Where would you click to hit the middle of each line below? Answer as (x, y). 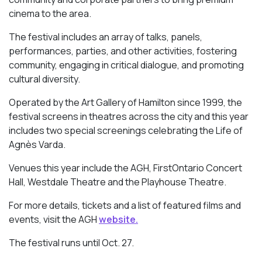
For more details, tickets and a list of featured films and (125, 205)
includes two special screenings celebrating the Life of (126, 130)
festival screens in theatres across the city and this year (129, 116)
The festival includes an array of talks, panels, (106, 37)
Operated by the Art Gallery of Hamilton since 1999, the (125, 102)
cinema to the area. (50, 13)
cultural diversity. (44, 79)
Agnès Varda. (37, 144)
